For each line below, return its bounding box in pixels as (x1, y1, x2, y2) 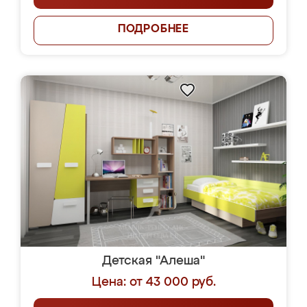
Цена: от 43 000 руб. (91, 276, 216, 288)
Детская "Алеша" (102, 255, 205, 267)
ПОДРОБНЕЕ (117, 24, 190, 35)
